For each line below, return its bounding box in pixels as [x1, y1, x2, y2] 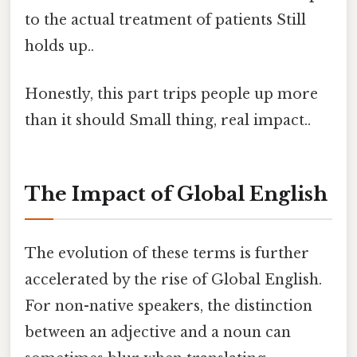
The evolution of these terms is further [25, 244, 309, 262]
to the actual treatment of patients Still [25, 11, 306, 29]
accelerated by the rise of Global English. [25, 270, 322, 288]
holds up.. [25, 37, 94, 56]
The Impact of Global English [25, 182, 328, 206]
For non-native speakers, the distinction [25, 296, 312, 315]
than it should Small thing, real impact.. [25, 111, 311, 129]
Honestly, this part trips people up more [25, 84, 318, 103]
